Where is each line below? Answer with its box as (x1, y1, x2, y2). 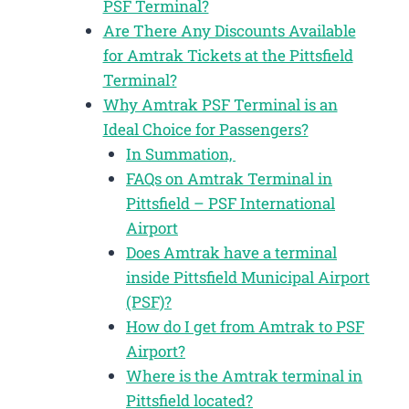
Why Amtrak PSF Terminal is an (102, 93, 338, 115)
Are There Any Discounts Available (102, 19, 356, 41)
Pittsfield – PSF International (126, 192, 335, 214)
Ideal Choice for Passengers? (102, 118, 309, 140)
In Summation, (126, 142, 236, 164)
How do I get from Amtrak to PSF (126, 315, 364, 337)
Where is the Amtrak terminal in (126, 364, 362, 386)
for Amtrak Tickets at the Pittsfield (102, 44, 353, 66)
